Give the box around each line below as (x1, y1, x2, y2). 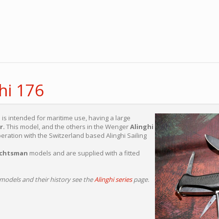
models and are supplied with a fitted (28, 149, 140, 157)
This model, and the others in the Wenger (5, 122, 130, 131)
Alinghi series (94, 175, 132, 184)
